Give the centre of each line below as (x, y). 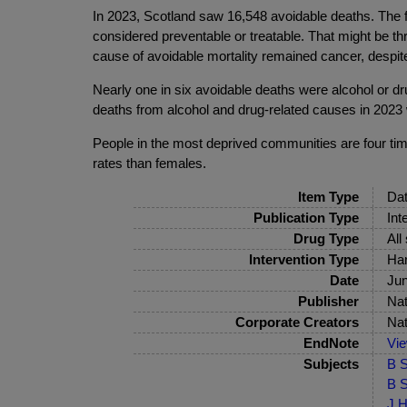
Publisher (328, 302)
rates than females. (149, 164)
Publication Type (306, 218)
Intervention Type (303, 260)
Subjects (331, 364)
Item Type (328, 197)
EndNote (331, 343)
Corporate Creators (297, 323)
